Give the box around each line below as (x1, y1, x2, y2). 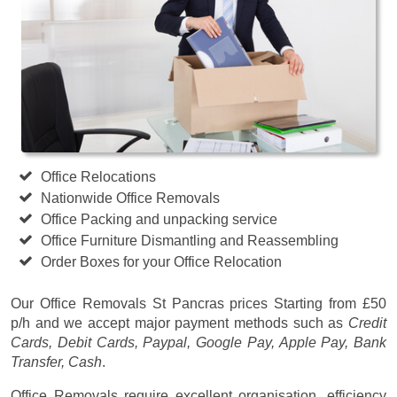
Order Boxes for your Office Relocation (41, 253, 283, 269)
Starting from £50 (274, 295, 386, 311)
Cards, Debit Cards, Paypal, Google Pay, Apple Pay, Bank (11, 334, 386, 350)
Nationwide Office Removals (41, 190, 221, 206)
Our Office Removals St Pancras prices (11, 295, 275, 311)
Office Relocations (41, 168, 157, 184)
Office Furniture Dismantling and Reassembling (41, 232, 339, 248)
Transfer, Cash (11, 354, 102, 370)
